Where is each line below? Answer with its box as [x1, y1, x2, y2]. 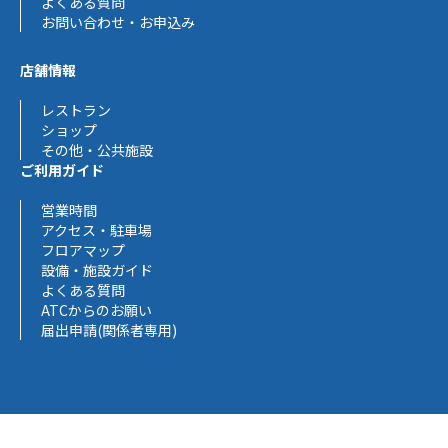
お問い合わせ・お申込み [41, 12, 195, 33]
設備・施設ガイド [41, 260, 153, 281]
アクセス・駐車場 [41, 220, 152, 241]
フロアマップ [41, 240, 125, 261]
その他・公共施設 [41, 140, 153, 161]
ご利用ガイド [20, 160, 104, 181]
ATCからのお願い [41, 300, 152, 321]
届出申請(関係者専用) [41, 320, 177, 341]
